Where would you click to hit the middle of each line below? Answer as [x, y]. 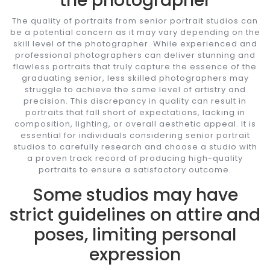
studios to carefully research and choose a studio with [135, 146]
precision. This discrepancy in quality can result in [135, 101]
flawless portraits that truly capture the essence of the [135, 66]
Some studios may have [135, 195]
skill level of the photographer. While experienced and [135, 43]
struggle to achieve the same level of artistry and [135, 89]
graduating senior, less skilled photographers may [135, 78]
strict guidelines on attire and [135, 215]
